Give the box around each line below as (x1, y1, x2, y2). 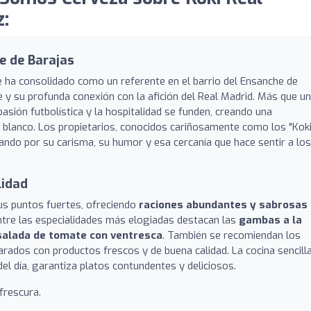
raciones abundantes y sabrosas (139, 197, 308, 212)
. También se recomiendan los (162, 228, 301, 242)
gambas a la (239, 212, 302, 227)
